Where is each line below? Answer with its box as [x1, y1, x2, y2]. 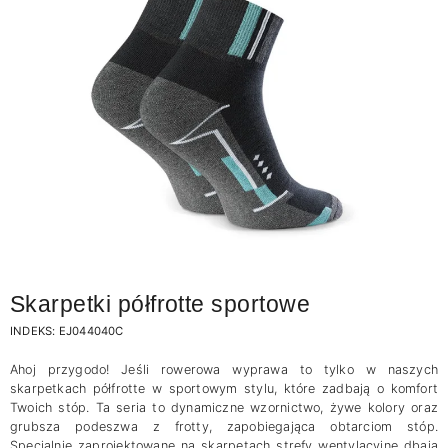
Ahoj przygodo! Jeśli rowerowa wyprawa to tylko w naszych [10, 362, 438, 377]
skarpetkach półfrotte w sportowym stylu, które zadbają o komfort [10, 381, 438, 396]
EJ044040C [58, 324, 124, 338]
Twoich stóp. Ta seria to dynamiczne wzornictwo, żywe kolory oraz [10, 400, 438, 415]
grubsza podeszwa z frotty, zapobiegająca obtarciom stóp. [10, 419, 438, 434]
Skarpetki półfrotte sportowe [10, 291, 311, 317]
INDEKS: [10, 324, 59, 338]
